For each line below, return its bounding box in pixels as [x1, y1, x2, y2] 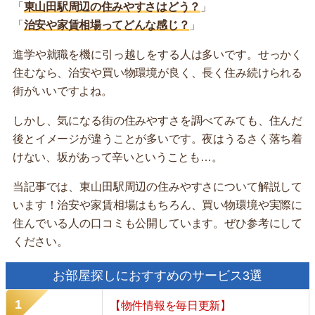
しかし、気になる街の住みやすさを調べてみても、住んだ [13, 115, 302, 127]
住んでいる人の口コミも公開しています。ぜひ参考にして [13, 217, 302, 229]
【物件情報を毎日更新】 [110, 300, 231, 311]
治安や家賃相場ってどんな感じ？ [23, 19, 190, 31]
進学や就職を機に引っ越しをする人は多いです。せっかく [13, 49, 302, 60]
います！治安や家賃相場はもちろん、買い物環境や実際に [13, 199, 302, 211]
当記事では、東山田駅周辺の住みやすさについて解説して [13, 181, 302, 193]
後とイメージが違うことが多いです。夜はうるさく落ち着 [13, 133, 302, 145]
